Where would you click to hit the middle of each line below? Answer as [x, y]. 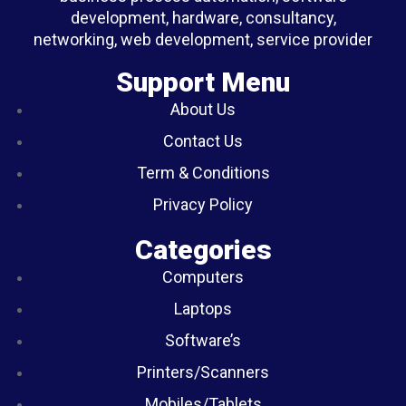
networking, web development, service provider [203, 39]
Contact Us [203, 141]
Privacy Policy [203, 204]
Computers [203, 277]
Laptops [203, 309]
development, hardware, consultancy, [203, 18]
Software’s [203, 340]
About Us [203, 109]
